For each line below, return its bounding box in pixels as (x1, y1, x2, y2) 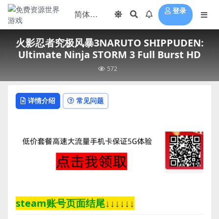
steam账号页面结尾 (16, 197, 105, 210)
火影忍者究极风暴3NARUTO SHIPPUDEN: (15, 36, 204, 49)
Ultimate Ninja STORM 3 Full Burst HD (18, 48, 201, 61)
